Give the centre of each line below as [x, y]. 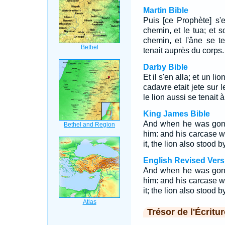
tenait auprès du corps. [183, 50]
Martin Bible [165, 10]
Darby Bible [165, 67]
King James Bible [176, 114]
